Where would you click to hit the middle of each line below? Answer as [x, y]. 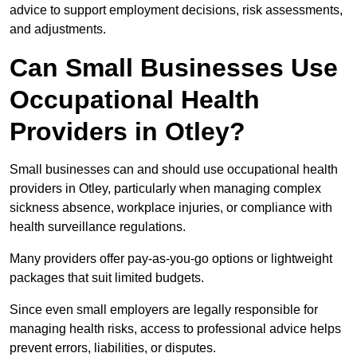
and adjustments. [58, 29]
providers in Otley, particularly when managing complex [165, 189]
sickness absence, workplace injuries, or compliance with [171, 208]
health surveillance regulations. [98, 227]
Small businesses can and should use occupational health [174, 170]
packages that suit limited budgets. [107, 278]
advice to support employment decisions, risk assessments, [176, 10]
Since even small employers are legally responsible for [164, 310]
